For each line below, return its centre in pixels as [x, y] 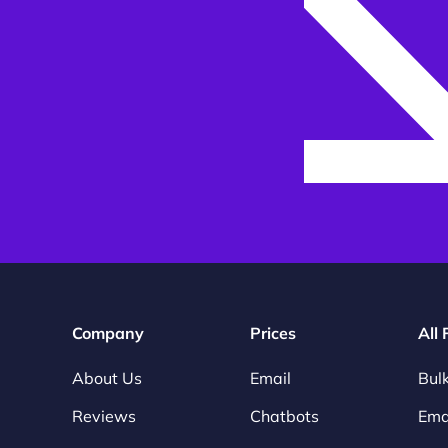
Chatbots [284, 416]
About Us [107, 378]
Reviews [104, 416]
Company [108, 333]
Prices [273, 333]
